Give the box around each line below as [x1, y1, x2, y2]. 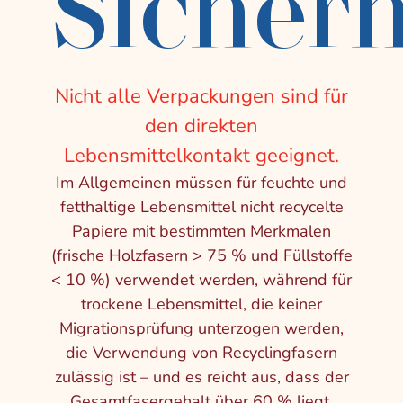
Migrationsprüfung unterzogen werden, [59, 318, 344, 339]
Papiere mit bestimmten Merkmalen [72, 220, 331, 242]
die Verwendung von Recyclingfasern [66, 342, 337, 363]
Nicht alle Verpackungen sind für [55, 83, 348, 110]
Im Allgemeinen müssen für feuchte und [56, 172, 347, 193]
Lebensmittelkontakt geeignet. [64, 142, 339, 169]
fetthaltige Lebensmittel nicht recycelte [59, 196, 344, 218]
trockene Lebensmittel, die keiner [81, 293, 322, 315]
